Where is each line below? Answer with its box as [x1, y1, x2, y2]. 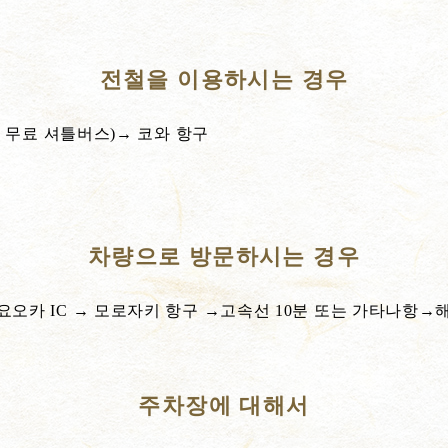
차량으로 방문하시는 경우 [87, 244, 361, 269]
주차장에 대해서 [138, 393, 310, 418]
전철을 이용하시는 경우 [99, 67, 349, 92]
